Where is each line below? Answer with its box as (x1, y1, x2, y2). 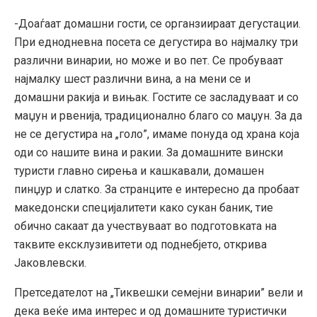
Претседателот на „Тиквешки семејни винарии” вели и (14, 285, 303, 299)
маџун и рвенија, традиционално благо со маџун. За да (14, 108, 302, 122)
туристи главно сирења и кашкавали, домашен (14, 163, 264, 178)
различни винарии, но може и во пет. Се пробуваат (14, 53, 283, 67)
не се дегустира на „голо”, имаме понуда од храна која (14, 127, 299, 141)
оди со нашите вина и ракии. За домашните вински (14, 145, 283, 159)
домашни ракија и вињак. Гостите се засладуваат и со (14, 90, 299, 104)
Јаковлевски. (14, 255, 86, 270)
